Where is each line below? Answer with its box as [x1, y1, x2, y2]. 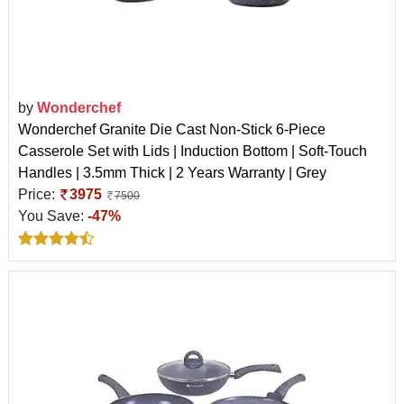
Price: [18, 186, 59, 202]
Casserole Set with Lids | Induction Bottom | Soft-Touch [18, 142, 367, 159]
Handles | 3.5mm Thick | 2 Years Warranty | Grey [18, 164, 326, 180]
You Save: [18, 207, 87, 224]
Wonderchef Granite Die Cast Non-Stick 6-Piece [18, 121, 326, 137]
